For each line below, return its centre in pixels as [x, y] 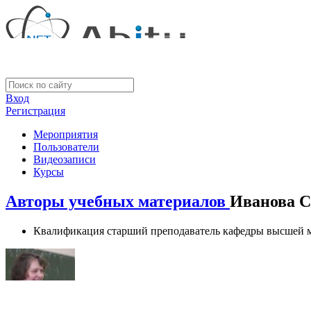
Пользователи [66, 147]
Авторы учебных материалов [118, 201]
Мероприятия [66, 134]
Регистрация [35, 111]
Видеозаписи [65, 159]
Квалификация [69, 230]
